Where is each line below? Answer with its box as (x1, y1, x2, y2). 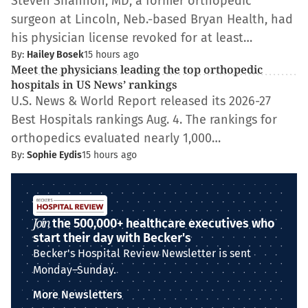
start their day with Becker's (33, 230, 191, 245)
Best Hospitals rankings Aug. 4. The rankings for (11, 112, 277, 127)
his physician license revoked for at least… (11, 30, 252, 45)
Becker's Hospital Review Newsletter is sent (33, 247, 251, 260)
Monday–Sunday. (33, 263, 116, 276)
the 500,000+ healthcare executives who (49, 216, 275, 231)
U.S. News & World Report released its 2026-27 (11, 93, 271, 109)
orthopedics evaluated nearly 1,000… (11, 131, 221, 146)
